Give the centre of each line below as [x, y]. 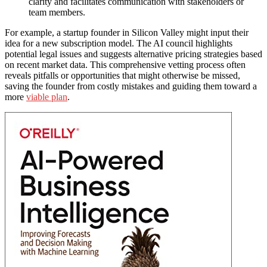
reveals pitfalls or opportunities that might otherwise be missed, [122, 75]
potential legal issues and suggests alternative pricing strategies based [133, 54]
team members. [57, 12]
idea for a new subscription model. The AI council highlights [119, 43]
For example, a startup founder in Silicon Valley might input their [127, 32]
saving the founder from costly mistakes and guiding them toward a [131, 86]
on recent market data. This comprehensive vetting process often [125, 64]
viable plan [47, 97]
